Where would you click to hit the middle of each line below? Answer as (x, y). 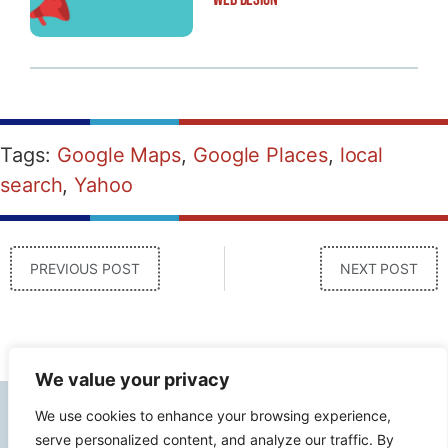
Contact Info (68, 425)
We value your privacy (132, 379)
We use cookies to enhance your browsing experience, (213, 415)
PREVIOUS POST (85, 268)
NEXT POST (378, 268)
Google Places (260, 154)
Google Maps (119, 154)
